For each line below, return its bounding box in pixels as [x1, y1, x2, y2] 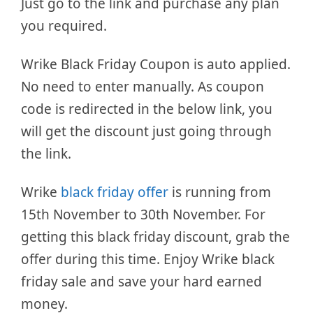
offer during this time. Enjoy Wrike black [21, 250, 275, 268]
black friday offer [61, 183, 168, 201]
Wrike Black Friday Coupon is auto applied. [21, 55, 291, 74]
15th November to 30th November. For [21, 205, 265, 224]
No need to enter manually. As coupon [21, 78, 264, 96]
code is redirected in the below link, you [21, 100, 272, 119]
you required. [21, 17, 107, 36]
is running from [168, 183, 271, 201]
